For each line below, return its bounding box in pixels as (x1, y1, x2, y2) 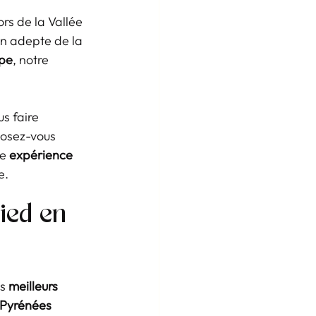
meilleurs (8, 278, 61, 294)
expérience (9, 147, 75, 163)
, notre (13, 51, 51, 68)
